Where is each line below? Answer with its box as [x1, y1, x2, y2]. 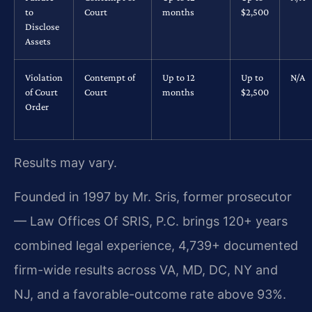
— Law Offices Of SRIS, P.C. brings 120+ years [14, 214, 288, 229]
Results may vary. [14, 155, 117, 170]
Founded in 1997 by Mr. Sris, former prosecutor [14, 189, 292, 205]
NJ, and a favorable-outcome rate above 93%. [14, 287, 286, 302]
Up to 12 [162, 71, 195, 83]
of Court [25, 86, 58, 97]
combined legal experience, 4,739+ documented [14, 238, 298, 253]
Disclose [25, 20, 59, 32]
